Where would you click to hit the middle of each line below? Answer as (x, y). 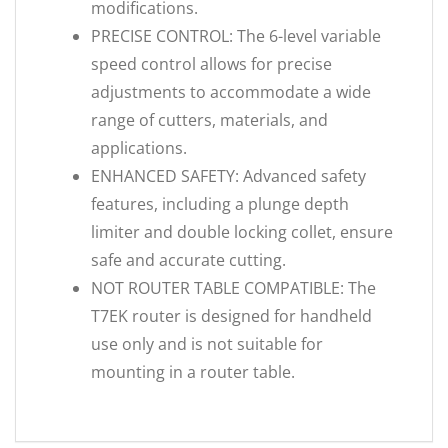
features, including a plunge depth (220, 204)
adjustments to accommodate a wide (231, 92)
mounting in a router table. (193, 372)
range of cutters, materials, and (209, 120)
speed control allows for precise (211, 64)
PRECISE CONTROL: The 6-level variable (236, 36)
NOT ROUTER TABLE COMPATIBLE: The (233, 288)
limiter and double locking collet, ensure (242, 232)
